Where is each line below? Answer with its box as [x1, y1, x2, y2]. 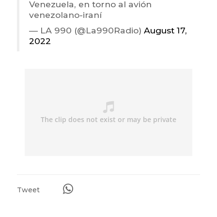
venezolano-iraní [29, 10, 102, 20]
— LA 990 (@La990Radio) [29, 25, 144, 36]
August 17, [144, 25, 187, 36]
